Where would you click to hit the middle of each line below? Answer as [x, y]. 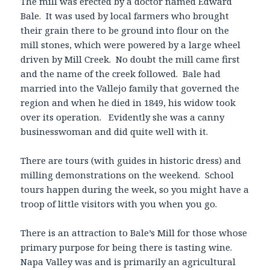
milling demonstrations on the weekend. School [127, 174]
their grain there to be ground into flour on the [125, 30]
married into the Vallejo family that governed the [130, 88]
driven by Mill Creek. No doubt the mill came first [130, 59]
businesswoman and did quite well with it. [115, 131]
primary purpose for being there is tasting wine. [128, 247]
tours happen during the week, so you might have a [135, 189]
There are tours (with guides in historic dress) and [131, 160]
